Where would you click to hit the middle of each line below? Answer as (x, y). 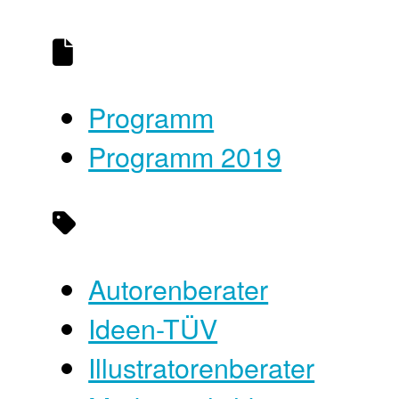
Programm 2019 (185, 156)
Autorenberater (179, 288)
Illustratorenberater (202, 366)
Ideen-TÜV (153, 327)
